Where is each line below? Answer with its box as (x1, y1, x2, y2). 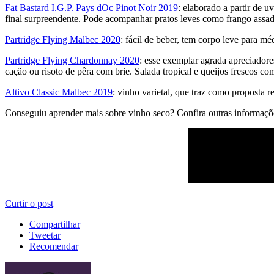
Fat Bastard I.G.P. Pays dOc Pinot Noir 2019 (5, 2, 178, 13)
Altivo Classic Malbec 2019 (5, 87, 113, 98)
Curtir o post (5, 198, 53, 209)
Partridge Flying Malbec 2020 (5, 34, 120, 45)
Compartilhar (29, 219, 80, 230)
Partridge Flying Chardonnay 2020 (5, 55, 139, 66)
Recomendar (29, 241, 78, 252)
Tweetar (29, 230, 61, 241)
